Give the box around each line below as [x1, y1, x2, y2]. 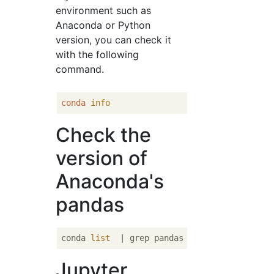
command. [56, 63, 105, 76]
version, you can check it [56, 34, 172, 46]
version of [56, 146, 148, 171]
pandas [56, 193, 125, 217]
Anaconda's [56, 169, 165, 194]
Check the [56, 123, 152, 147]
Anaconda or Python [56, 19, 151, 32]
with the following [56, 48, 139, 61]
